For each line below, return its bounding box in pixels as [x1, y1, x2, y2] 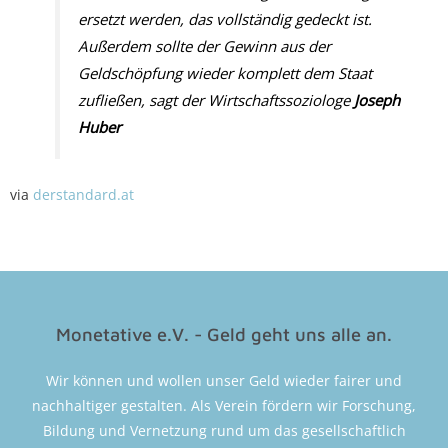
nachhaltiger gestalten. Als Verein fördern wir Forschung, [32, 395, 416, 415]
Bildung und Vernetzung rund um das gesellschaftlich [42, 420, 406, 440]
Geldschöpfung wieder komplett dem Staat [78, 62, 373, 83]
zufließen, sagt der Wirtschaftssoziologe [78, 89, 355, 110]
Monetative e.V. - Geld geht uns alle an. [56, 322, 392, 345]
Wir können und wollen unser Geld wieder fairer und [46, 370, 402, 390]
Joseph [354, 89, 401, 110]
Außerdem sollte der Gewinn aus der [78, 35, 332, 56]
